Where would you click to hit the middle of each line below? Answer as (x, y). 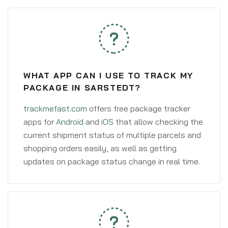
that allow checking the (158, 122)
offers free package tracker (139, 108)
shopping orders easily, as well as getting (100, 148)
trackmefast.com (55, 108)
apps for (40, 122)
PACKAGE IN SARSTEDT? (82, 88)
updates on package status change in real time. (112, 161)
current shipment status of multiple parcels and (112, 135)
